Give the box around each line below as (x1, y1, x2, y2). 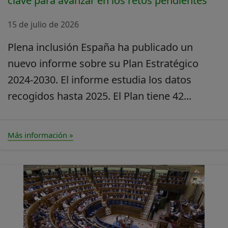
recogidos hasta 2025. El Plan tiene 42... (8, 89, 191, 103)
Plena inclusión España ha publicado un (8, 40, 193, 54)
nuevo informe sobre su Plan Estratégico (8, 56, 198, 70)
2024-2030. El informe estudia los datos (8, 72, 191, 87)
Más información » (8, 129, 73, 140)
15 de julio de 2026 (8, 18, 79, 30)
